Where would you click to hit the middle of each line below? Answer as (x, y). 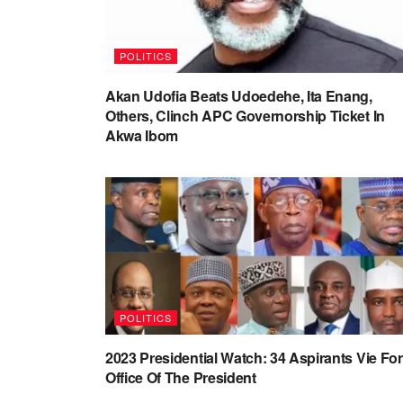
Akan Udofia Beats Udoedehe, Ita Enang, (239, 96)
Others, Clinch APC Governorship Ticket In (245, 116)
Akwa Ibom (142, 135)
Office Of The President (181, 377)
